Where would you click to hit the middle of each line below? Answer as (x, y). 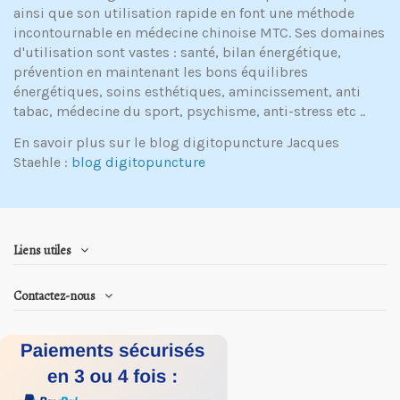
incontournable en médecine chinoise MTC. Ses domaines (199, 33)
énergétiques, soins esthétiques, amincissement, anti (187, 92)
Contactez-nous (54, 296)
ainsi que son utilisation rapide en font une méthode (184, 13)
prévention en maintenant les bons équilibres (161, 72)
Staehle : (42, 162)
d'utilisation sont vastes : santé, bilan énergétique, (177, 53)
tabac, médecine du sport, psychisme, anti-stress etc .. (189, 112)
